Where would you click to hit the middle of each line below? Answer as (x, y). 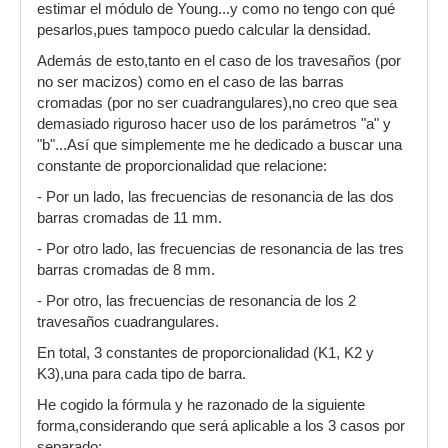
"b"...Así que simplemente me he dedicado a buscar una (219, 144)
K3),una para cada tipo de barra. (141, 373)
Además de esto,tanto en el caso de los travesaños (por (219, 60)
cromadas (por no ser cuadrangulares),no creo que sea (217, 102)
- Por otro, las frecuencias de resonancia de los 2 (196, 300)
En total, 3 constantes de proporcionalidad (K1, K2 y (205, 352)
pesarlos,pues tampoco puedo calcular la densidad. (204, 29)
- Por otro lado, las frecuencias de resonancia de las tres (220, 248)
